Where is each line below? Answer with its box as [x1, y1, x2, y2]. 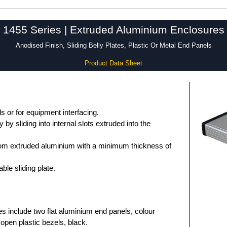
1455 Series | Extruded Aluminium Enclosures [3, 24, 224, 36]
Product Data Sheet [84, 59, 142, 67]
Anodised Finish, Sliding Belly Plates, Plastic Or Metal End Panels [15, 42, 212, 49]
